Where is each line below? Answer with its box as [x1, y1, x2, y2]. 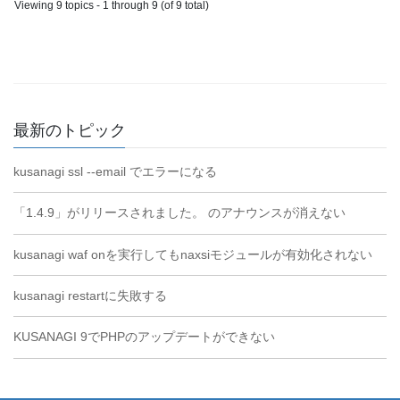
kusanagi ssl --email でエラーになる [13, 163, 217, 179]
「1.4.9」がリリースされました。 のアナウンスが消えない [13, 205, 346, 221]
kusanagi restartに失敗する [13, 288, 167, 304]
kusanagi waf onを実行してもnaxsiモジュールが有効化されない [13, 246, 372, 262]
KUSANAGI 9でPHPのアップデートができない [13, 329, 275, 345]
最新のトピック [13, 121, 126, 139]
